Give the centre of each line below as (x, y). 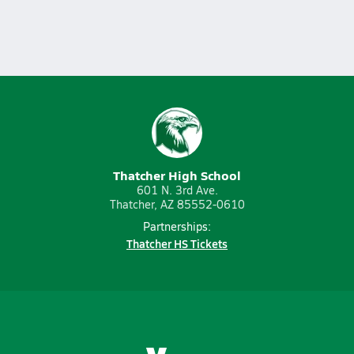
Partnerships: (177, 226)
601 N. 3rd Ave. (177, 190)
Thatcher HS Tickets (177, 243)
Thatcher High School (177, 175)
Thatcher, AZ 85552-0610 (177, 204)
